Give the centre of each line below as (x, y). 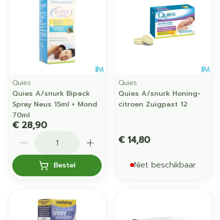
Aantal (25, 136)
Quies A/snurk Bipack (51, 94)
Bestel (64, 165)
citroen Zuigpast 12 (153, 104)
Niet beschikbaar (165, 165)
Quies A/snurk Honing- (160, 94)
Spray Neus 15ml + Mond (55, 104)
